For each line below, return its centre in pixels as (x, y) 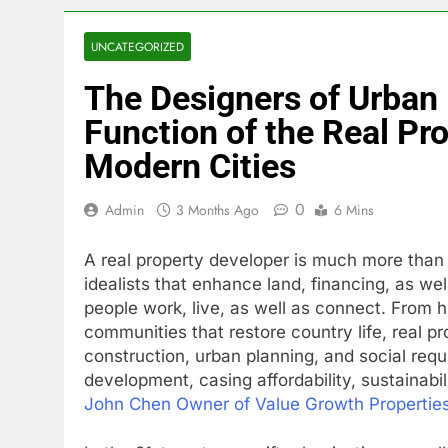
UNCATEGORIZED (137, 46)
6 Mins (354, 210)
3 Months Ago (217, 210)
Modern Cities (190, 166)
